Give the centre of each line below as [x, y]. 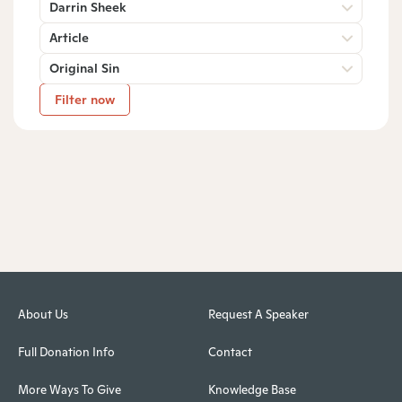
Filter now [85, 99]
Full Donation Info [66, 353]
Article [69, 37]
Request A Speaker [258, 315]
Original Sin [84, 68]
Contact [230, 353]
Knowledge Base [252, 390]
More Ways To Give [70, 390]
